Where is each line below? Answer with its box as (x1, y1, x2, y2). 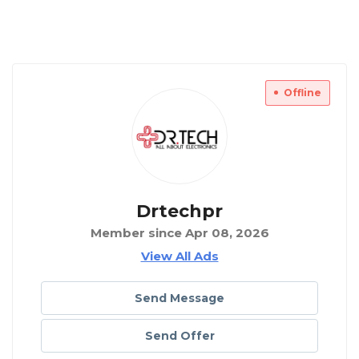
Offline (284, 87, 321, 99)
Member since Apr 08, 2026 (90, 225, 269, 241)
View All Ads (140, 248, 219, 264)
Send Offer (144, 329, 215, 344)
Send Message (135, 291, 224, 306)
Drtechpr (136, 200, 223, 223)
